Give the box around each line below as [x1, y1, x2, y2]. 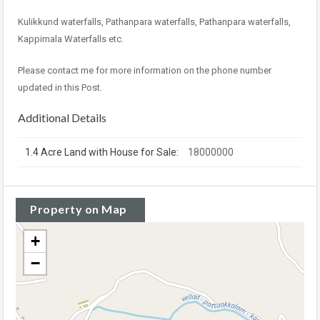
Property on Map [30, 202, 127, 216]
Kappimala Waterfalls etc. [18, 34, 124, 45]
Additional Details [18, 111, 106, 125]
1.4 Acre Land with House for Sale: [25, 146, 179, 159]
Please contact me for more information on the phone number [18, 65, 271, 76]
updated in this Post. [18, 82, 102, 94]
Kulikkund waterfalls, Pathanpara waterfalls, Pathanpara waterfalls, [18, 16, 291, 28]
